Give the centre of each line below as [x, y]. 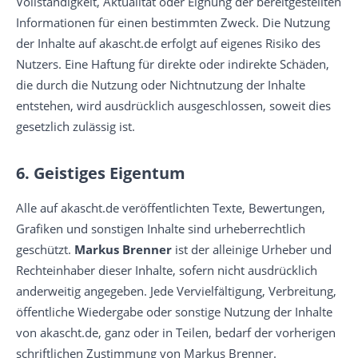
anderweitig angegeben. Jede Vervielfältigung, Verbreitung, [176, 291]
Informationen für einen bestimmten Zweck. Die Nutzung [173, 22]
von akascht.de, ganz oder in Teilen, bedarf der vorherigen [176, 332]
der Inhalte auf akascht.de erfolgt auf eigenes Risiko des [168, 43]
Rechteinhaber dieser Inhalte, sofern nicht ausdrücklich [167, 270]
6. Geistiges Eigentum [101, 173]
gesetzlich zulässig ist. [76, 126]
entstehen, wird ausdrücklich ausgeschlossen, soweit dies [173, 105]
